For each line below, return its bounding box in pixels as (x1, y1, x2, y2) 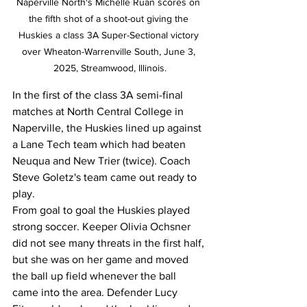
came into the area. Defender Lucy (12, 286, 180, 298)
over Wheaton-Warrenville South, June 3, (21, 45, 198, 57)
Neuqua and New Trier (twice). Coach (12, 154, 193, 167)
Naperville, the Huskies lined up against (12, 121, 204, 134)
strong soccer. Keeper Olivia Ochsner (12, 220, 193, 232)
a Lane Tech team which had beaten (12, 138, 188, 150)
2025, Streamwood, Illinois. (53, 62, 167, 73)
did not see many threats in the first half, (12, 236, 207, 249)
